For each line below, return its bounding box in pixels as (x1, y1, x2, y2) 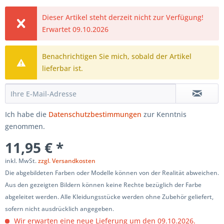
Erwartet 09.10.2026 (42, 24, 109, 34)
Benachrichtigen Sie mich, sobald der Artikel (42, 51, 192, 61)
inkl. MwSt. (5, 156, 38, 165)
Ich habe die (5, 109, 48, 119)
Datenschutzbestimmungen (48, 109, 141, 119)
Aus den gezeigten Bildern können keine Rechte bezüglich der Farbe (5, 180, 201, 189)
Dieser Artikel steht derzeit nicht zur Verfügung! (42, 12, 204, 22)
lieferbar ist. (42, 63, 83, 73)
